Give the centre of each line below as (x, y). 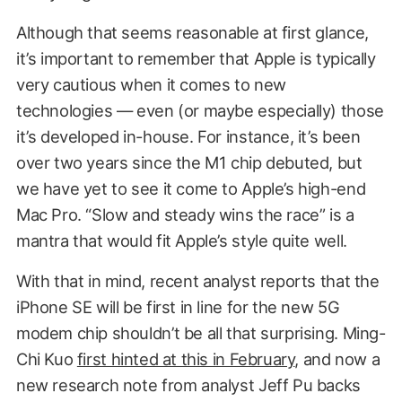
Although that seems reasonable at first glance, (192, 33)
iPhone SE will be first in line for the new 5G (178, 307)
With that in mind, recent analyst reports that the (197, 281)
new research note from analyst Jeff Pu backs (188, 385)
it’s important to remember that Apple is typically (196, 59)
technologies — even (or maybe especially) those (200, 111)
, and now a (337, 359)
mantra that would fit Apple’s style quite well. (181, 241)
